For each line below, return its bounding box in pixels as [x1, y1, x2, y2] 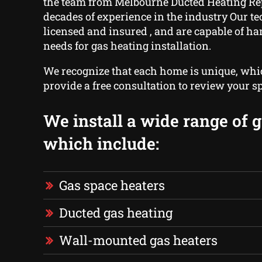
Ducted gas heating [58, 204, 173, 222]
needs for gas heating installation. [43, 39, 211, 53]
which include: [43, 133, 159, 155]
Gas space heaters [58, 177, 165, 194]
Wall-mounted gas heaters [58, 232, 218, 249]
